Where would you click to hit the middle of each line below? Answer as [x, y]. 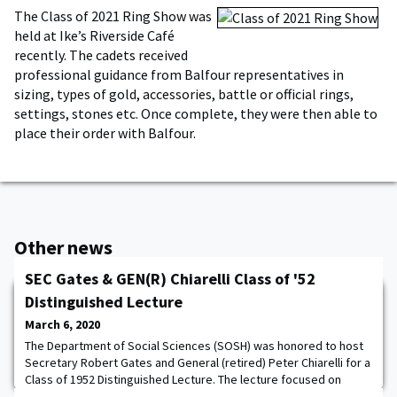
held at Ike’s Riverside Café [94, 35]
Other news [63, 247]
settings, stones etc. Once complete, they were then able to [196, 113]
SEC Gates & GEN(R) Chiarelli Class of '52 [170, 279]
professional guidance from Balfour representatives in [179, 74]
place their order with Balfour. [105, 133]
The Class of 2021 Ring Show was [113, 16]
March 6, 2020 [62, 324]
